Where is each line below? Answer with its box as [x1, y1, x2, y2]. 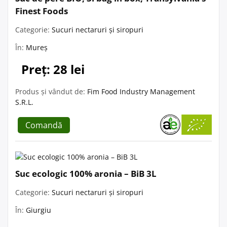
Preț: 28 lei [21, 60, 85, 78]
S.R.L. [15, 97, 33, 107]
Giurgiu [26, 205, 51, 215]
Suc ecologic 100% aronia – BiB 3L [15, 167, 157, 179]
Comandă [25, 119, 62, 131]
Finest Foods [15, 5, 68, 17]
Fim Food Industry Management [87, 86, 195, 96]
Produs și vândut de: [15, 86, 87, 96]
